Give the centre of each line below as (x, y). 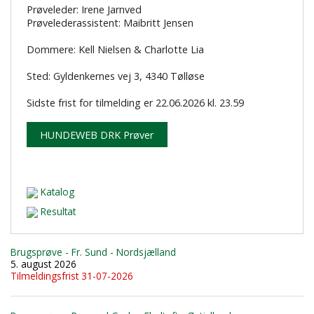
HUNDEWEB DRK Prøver (97, 135)
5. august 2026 (43, 264)
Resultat (56, 212)
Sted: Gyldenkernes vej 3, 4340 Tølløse (115, 76)
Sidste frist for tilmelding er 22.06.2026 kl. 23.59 (135, 103)
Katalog (56, 191)
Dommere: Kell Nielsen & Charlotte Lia (115, 50)
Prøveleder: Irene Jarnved (84, 10)
